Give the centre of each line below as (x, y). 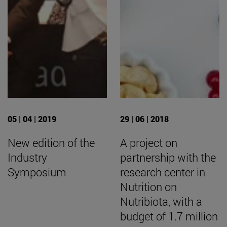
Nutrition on (148, 186)
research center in (163, 172)
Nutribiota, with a (161, 201)
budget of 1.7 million (169, 216)
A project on (149, 142)
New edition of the (51, 142)
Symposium (37, 172)
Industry (27, 157)
